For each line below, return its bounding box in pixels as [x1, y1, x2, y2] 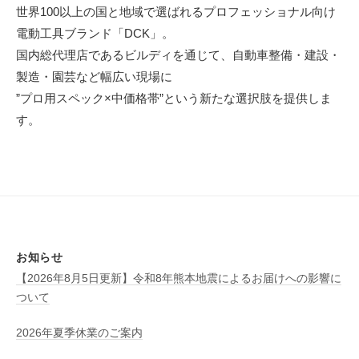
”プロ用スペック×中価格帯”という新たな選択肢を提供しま [16, 91, 332, 105]
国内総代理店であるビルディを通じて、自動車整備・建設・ [16, 47, 341, 62]
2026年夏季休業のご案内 [16, 327, 143, 340]
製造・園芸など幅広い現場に [16, 69, 172, 83]
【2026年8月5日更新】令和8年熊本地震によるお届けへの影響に [16, 272, 341, 284]
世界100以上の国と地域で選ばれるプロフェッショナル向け [16, 4, 336, 18]
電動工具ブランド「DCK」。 [16, 26, 174, 40]
